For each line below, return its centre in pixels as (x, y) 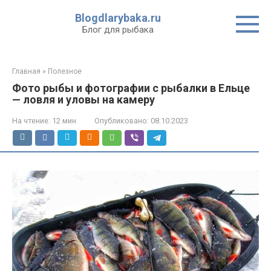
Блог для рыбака (118, 30)
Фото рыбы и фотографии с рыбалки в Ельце (131, 88)
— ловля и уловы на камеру (83, 100)
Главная (26, 71)
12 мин (63, 121)
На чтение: (31, 121)
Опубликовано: (122, 121)
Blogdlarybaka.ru (118, 18)
